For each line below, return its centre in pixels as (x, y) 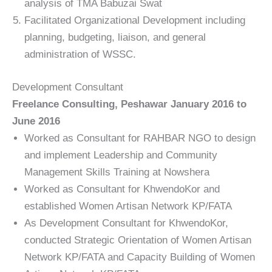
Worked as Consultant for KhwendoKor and (122, 189)
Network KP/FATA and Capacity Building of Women (140, 257)
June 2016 (36, 121)
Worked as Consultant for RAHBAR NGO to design (140, 138)
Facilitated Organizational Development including (135, 21)
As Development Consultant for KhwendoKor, (126, 223)
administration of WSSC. (80, 55)
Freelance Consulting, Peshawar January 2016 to (129, 104)
